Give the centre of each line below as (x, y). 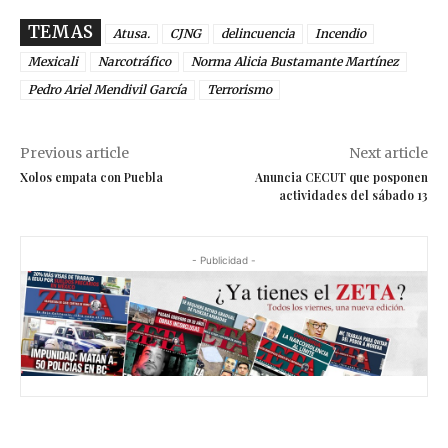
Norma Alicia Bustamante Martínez (295, 61)
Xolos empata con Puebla (91, 176)
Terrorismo (239, 89)
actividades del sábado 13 (353, 194)
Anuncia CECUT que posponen (341, 176)
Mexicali (53, 61)
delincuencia (258, 33)
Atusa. (131, 33)
